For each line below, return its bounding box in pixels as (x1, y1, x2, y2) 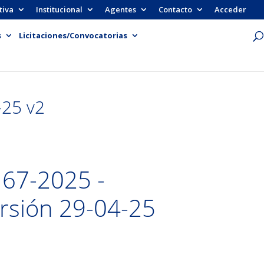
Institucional (36, 4, 82, 15)
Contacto (159, 4, 192, 15)
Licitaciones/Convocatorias (19, 29, 127, 41)
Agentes (105, 4, 136, 15)
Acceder (214, 4, 246, 15)
